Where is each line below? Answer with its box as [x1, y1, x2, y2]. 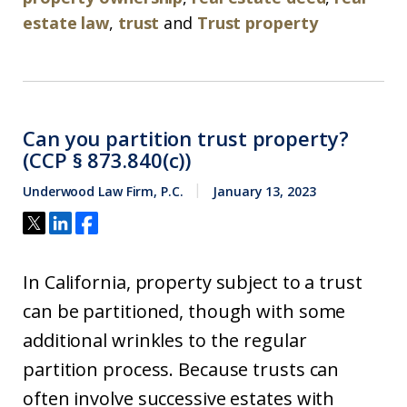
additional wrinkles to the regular [23, 328, 307, 352]
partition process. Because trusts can [23, 357, 340, 382]
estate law [23, 12, 110, 34]
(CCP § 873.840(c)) [23, 146, 192, 174]
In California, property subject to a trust [23, 270, 362, 294]
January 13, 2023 [213, 183, 316, 200]
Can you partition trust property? [23, 124, 349, 152]
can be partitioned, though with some [23, 299, 346, 323]
